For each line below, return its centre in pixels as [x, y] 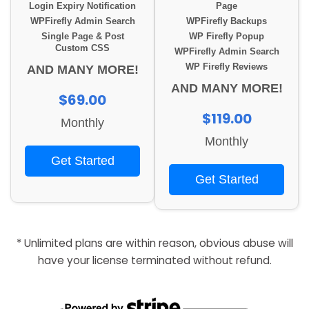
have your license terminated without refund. [154, 261]
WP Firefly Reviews [227, 67]
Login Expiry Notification [82, 7]
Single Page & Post [82, 37]
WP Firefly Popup [227, 37]
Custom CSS [82, 49]
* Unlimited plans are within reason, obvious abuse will [154, 243]
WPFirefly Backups [227, 22]
